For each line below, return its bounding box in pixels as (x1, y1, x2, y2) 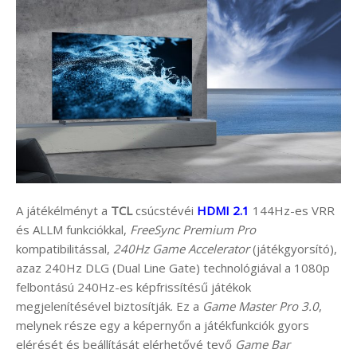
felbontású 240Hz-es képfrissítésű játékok (16, 279, 251, 296)
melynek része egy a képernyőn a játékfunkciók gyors (16, 317, 309, 334)
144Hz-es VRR (249, 202, 335, 219)
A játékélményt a (16, 202, 111, 219)
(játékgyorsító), (249, 241, 337, 257)
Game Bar (235, 336, 290, 353)
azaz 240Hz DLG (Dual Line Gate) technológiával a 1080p (16, 260, 330, 277)
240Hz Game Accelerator (113, 241, 249, 257)
